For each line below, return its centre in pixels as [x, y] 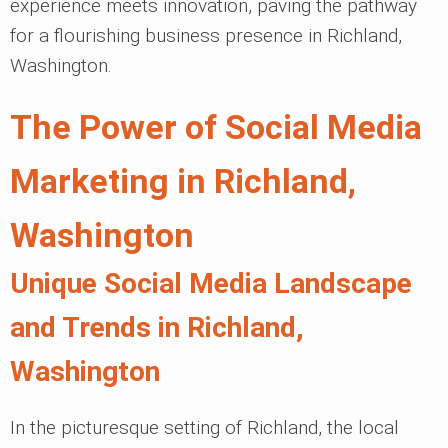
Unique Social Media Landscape [211, 284]
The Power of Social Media [216, 127]
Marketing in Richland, [183, 181]
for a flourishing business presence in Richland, [206, 36]
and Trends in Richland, [157, 328]
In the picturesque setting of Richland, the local [204, 428]
